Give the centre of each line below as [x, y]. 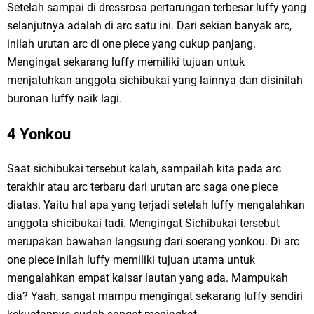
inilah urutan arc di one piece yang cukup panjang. [131, 44]
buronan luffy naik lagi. [64, 99]
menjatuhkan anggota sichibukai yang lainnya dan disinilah [155, 81]
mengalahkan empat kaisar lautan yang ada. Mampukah [148, 278]
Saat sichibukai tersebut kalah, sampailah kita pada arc [144, 169]
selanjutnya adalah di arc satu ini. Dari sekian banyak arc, [149, 26]
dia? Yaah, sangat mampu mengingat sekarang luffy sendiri [155, 296]
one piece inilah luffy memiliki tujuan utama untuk [131, 260]
